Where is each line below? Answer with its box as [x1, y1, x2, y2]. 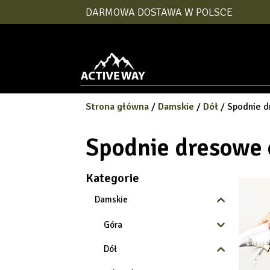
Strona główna [86, 101, 149, 113]
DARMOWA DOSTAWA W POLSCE [86, 5, 233, 19]
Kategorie [86, 171, 140, 186]
